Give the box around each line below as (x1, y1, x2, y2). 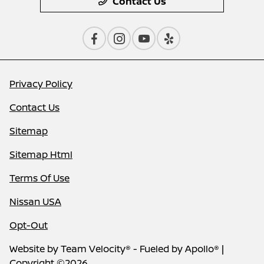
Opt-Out (9, 218, 48, 232)
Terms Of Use (9, 171, 70, 184)
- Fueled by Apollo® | (131, 242, 224, 255)
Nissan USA (9, 194, 61, 208)
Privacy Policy (9, 77, 72, 90)
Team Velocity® (61, 242, 131, 255)
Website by (9, 242, 61, 255)
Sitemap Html (9, 147, 72, 161)
